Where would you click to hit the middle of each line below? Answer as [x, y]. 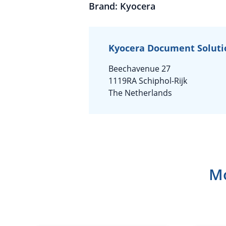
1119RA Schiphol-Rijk [148, 81]
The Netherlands [140, 93]
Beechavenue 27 [139, 69]
